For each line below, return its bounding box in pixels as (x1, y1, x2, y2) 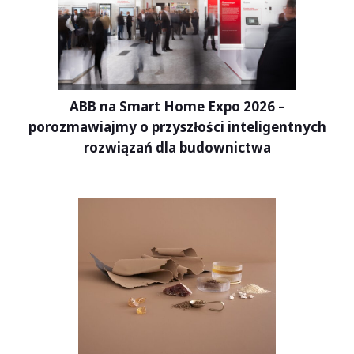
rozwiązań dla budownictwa (83, 138, 271, 157)
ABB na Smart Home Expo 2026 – (69, 97, 285, 116)
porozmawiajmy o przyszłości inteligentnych (28, 118, 326, 137)
